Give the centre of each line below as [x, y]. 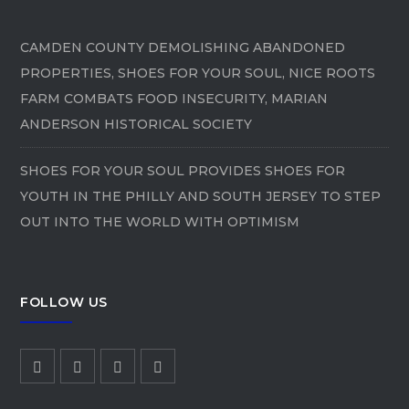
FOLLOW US [64, 302]
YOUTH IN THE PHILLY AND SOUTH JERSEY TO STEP [201, 197]
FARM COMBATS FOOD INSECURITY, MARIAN [174, 98]
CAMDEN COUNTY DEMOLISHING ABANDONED [183, 47]
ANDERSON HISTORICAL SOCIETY [136, 124]
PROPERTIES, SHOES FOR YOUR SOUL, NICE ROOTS [198, 73]
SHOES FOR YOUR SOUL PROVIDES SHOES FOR [183, 171]
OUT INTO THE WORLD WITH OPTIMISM [160, 222]
